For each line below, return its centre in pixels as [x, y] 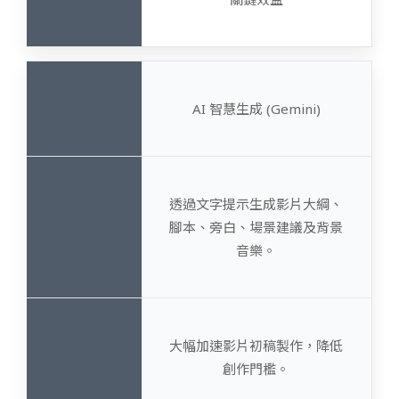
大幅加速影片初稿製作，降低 [256, 345]
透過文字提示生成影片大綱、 [256, 204]
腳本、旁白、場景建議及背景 [256, 227]
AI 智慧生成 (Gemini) [256, 108]
